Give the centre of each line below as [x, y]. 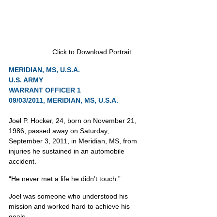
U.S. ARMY [26, 80]
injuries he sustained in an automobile [68, 151]
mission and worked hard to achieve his [70, 206]
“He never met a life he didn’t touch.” [65, 179]
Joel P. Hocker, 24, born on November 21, [74, 121]
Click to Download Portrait [92, 52]
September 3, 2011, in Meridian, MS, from [74, 141]
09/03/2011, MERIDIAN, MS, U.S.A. [63, 100]
